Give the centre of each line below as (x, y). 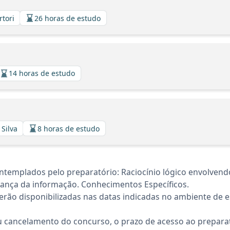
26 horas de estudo (68, 18)
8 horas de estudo (69, 128)
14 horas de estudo (42, 73)
